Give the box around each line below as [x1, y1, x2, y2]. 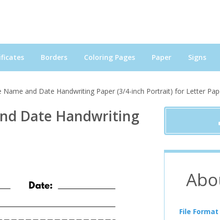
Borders [41, 52, 67, 62]
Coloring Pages [84, 52, 135, 62]
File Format [179, 206, 219, 216]
